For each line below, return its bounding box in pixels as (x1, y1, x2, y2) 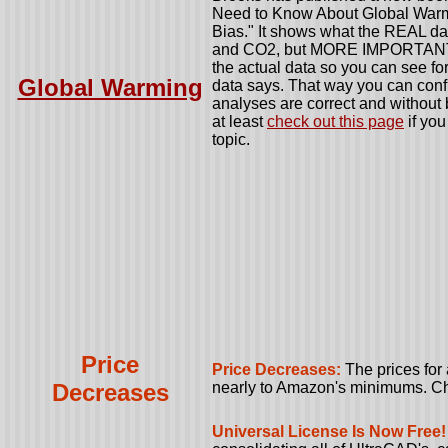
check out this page (267, 113, 404, 130)
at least (212, 113, 267, 130)
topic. (212, 131, 250, 148)
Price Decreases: (212, 361, 345, 378)
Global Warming (17, 74, 203, 101)
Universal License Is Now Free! (212, 423, 446, 440)
